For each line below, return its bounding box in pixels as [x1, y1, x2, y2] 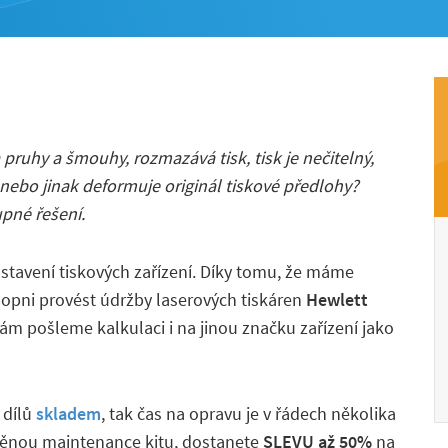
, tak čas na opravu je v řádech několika [101, 402, 396, 425]
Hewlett [306, 288, 368, 311]
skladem [36, 402, 101, 425]
